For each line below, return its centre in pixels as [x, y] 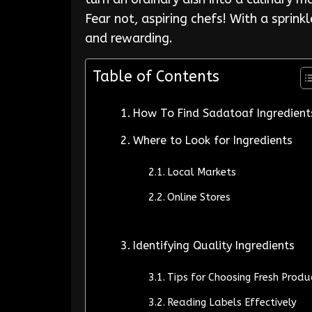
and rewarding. [129, 38]
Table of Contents [156, 77]
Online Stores [198, 197]
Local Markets [201, 172]
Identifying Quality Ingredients [214, 245]
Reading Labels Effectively [232, 303]
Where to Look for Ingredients [213, 140]
